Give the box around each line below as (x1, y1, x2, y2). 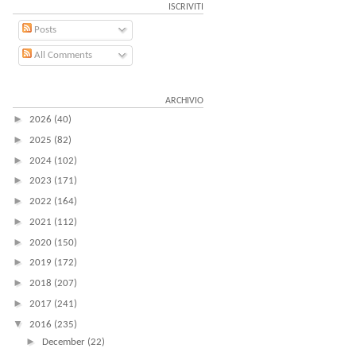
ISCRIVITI (168, 2, 203, 12)
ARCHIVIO (165, 95, 203, 106)
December (41, 337, 87, 347)
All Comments (31, 50, 92, 60)
